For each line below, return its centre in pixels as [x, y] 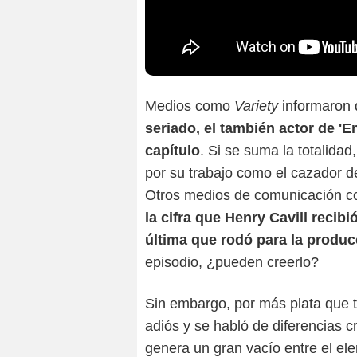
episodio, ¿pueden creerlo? [232, 263]
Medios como [190, 106]
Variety [258, 106]
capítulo [173, 151]
